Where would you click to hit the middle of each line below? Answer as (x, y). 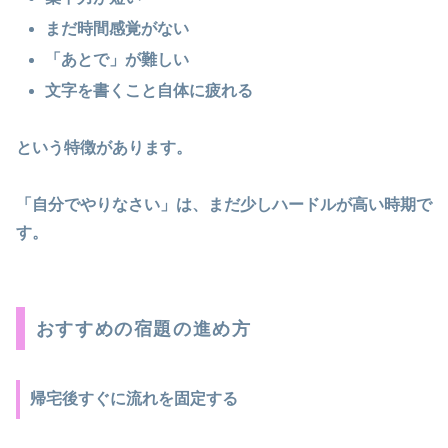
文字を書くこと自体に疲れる (149, 91)
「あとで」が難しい (117, 60)
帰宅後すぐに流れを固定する (133, 399)
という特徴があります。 (104, 148)
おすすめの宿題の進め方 (143, 328)
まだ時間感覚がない (117, 28)
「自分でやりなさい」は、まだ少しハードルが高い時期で (224, 204)
